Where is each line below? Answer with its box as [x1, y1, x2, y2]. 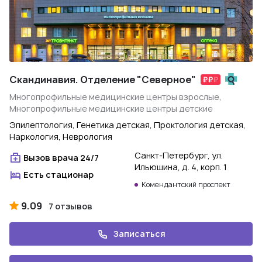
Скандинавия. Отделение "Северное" [9, 73, 196, 86]
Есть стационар [23, 169, 94, 180]
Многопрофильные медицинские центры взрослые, [9, 91, 222, 102]
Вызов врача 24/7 [23, 152, 99, 163]
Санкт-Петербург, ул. [135, 150, 223, 161]
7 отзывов [49, 201, 92, 212]
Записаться [113, 228, 166, 239]
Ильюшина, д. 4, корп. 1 [135, 161, 227, 173]
